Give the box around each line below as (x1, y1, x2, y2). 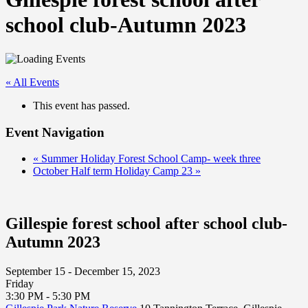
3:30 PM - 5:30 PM (5, 290, 90, 302)
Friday (5, 278, 34, 290)
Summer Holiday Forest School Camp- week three (38, 153, 261, 165)
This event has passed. (33, 99, 130, 111)
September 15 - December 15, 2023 (5, 265, 160, 278)
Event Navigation (5, 124, 104, 140)
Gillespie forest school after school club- (5, 214, 287, 233)
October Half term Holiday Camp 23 (33, 165, 195, 177)
